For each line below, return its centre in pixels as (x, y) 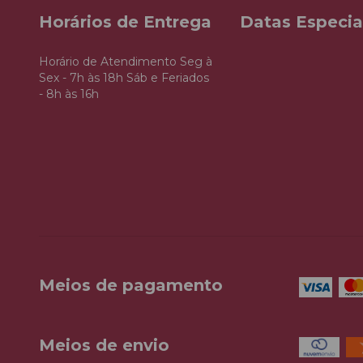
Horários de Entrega (125, 22)
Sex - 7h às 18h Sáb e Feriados (124, 77)
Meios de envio (104, 346)
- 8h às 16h (69, 94)
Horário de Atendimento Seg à (126, 61)
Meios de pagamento (131, 285)
